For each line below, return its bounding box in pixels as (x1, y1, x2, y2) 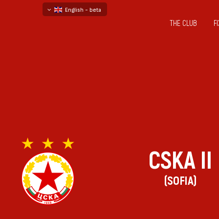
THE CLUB (170, 19, 197, 28)
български (55, 20, 87, 26)
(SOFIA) (163, 173, 197, 189)
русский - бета (55, 33, 102, 40)
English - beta (62, 6, 101, 13)
